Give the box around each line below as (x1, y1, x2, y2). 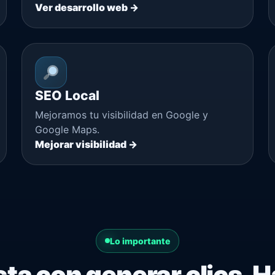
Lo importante (110, 235, 170, 246)
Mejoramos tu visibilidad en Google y (35, 108, 209, 121)
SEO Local (35, 87, 100, 103)
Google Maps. (35, 123, 100, 136)
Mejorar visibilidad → (35, 137, 138, 150)
